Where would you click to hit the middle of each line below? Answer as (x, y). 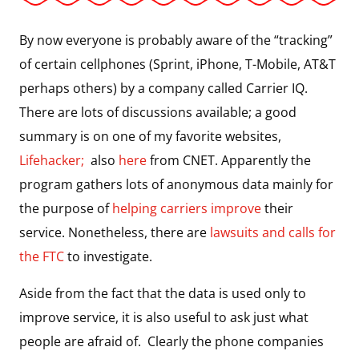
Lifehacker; (55, 160)
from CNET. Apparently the (229, 160)
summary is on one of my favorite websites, (150, 136)
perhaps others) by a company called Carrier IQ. (165, 88)
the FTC (42, 256)
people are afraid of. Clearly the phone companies (171, 341)
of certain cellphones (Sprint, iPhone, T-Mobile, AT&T (177, 64)
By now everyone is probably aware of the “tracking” (176, 40)
